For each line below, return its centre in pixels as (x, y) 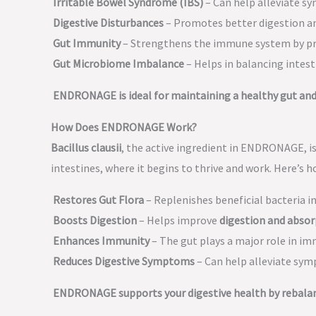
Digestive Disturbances (108, 23)
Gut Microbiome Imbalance (119, 63)
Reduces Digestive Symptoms (124, 261)
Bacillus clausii (86, 147)
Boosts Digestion (95, 220)
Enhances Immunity (101, 241)
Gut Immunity (87, 43)
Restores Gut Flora (98, 200)
